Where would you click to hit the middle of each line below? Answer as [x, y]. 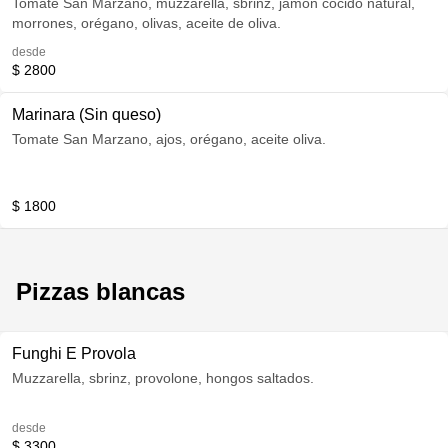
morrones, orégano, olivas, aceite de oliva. [146, 23]
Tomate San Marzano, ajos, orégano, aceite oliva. [169, 139]
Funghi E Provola [74, 353]
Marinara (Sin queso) [86, 114]
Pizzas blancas [100, 291]
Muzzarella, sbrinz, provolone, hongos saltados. [163, 378]
